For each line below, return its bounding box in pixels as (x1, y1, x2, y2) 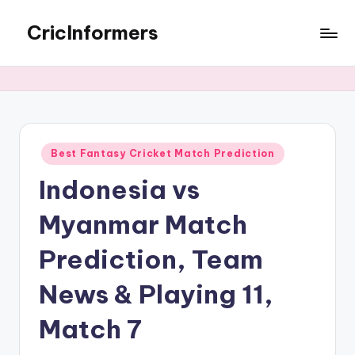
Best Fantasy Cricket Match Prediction (51, 147, 275, 159)
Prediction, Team (39, 242, 263, 275)
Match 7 (39, 312, 142, 345)
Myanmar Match (39, 208, 247, 240)
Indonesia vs (39, 173, 200, 205)
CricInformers (27, 21, 158, 44)
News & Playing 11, (39, 277, 273, 310)
